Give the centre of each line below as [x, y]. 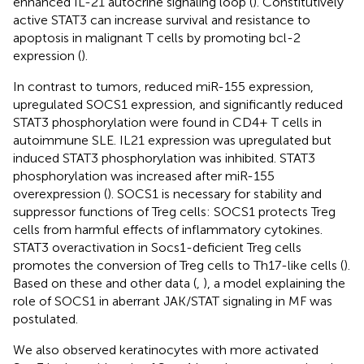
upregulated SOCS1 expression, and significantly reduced [178, 104]
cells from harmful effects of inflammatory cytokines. [168, 229]
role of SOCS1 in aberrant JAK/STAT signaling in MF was [173, 301]
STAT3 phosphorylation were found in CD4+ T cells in [167, 122]
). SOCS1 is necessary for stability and [214, 193]
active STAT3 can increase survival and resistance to [162, 19]
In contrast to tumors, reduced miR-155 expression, [163, 86]
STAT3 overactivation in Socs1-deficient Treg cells [157, 247]
